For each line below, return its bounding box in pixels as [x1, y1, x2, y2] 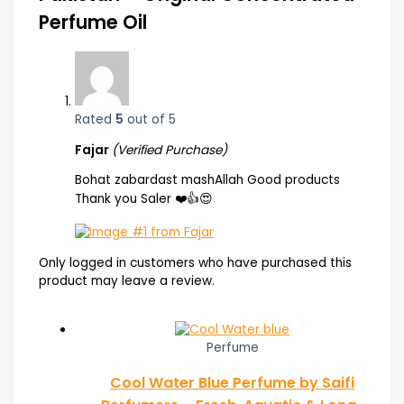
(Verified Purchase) [111, 141, 227, 159]
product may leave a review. [38, 271, 215, 289]
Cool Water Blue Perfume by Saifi [110, 372, 355, 393]
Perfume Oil [38, 8, 147, 35]
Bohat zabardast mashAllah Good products [74, 171, 340, 189]
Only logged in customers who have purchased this [38, 253, 352, 271]
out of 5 [123, 110, 176, 128]
